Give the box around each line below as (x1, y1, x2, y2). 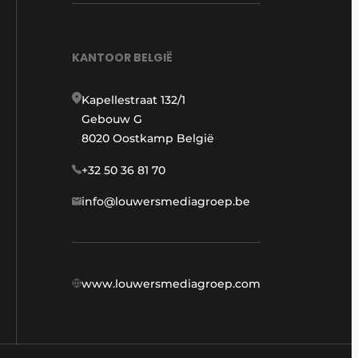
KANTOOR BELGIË (72, 50, 173, 66)
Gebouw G (82, 112, 142, 127)
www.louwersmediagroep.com (82, 276, 261, 292)
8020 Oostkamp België (82, 131, 214, 146)
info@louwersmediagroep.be (82, 194, 250, 209)
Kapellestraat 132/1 (82, 93, 185, 108)
